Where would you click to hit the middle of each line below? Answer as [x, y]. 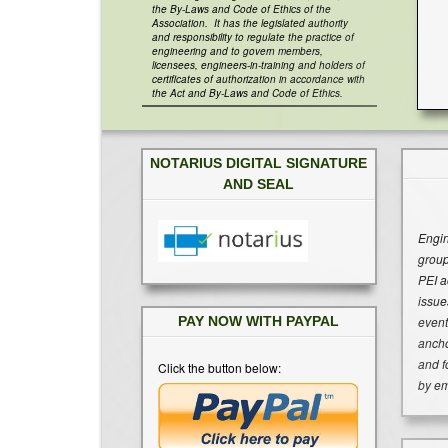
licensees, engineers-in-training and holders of [258, 65]
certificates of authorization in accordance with [258, 79]
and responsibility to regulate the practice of [253, 37]
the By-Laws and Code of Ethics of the [241, 9]
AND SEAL [259, 184]
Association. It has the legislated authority [250, 23]
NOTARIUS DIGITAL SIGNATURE [259, 163]
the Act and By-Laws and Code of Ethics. [247, 93]
